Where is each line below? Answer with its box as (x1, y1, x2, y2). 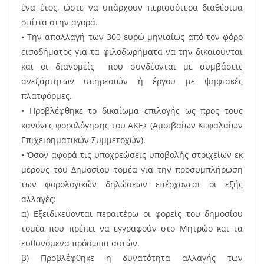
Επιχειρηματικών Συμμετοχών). (21, 134, 146, 146)
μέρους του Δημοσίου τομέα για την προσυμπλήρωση (21, 164, 243, 176)
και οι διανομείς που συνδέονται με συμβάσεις (21, 61, 243, 72)
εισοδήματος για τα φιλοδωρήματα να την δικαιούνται (21, 46, 243, 58)
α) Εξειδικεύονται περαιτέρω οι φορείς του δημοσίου (21, 208, 243, 220)
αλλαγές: (21, 193, 56, 205)
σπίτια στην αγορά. (21, 16, 98, 28)
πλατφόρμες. (21, 90, 72, 102)
